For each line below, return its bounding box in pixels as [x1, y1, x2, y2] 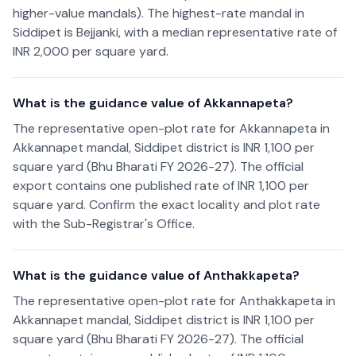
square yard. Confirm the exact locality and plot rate [13, 196, 320, 213]
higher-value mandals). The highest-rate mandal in [13, 5, 304, 21]
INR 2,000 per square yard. [13, 43, 168, 60]
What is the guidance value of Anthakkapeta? [13, 267, 300, 284]
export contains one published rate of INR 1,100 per [13, 177, 309, 194]
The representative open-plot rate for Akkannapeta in [13, 120, 330, 137]
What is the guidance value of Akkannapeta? [13, 95, 293, 111]
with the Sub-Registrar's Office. [13, 215, 195, 232]
